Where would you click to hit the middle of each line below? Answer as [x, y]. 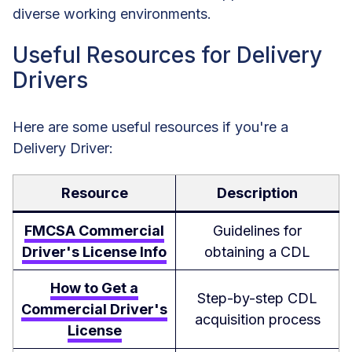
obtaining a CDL [257, 252]
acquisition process [257, 320]
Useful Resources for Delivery [167, 55]
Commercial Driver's [94, 310]
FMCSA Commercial [94, 231]
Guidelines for [257, 231]
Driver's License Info [94, 252]
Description [257, 193]
